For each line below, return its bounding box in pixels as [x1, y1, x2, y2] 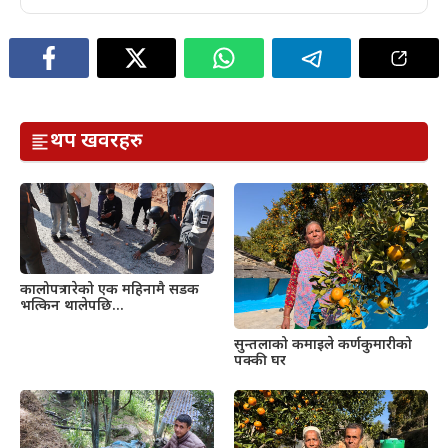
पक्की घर [234, 351, 286, 371]
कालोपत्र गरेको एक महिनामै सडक [20, 280, 199, 300]
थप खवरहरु [50, 128, 130, 155]
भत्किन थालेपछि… [20, 296, 124, 316]
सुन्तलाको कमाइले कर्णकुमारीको [234, 335, 412, 355]
